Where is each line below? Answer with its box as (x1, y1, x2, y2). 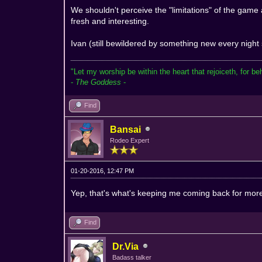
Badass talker (112, 253, 152, 261)
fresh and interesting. (71, 16, 150, 26)
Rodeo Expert (110, 136, 150, 144)
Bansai (110, 124, 142, 135)
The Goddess (75, 77, 124, 87)
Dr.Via (112, 241, 139, 251)
